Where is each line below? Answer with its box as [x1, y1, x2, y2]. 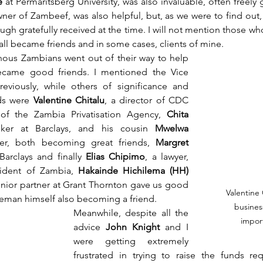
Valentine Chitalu [33, 95, 105, 106]
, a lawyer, [145, 151, 189, 163]
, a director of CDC [104, 95, 189, 106]
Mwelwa [155, 123, 188, 134]
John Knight [100, 221, 160, 233]
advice [73, 221, 100, 233]
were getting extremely [73, 235, 188, 247]
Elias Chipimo [86, 151, 146, 163]
